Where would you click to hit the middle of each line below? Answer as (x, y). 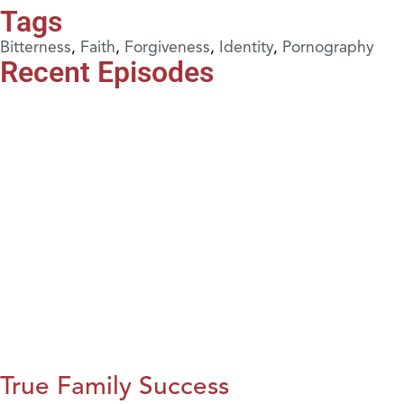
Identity (246, 46)
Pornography (328, 46)
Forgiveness (167, 46)
